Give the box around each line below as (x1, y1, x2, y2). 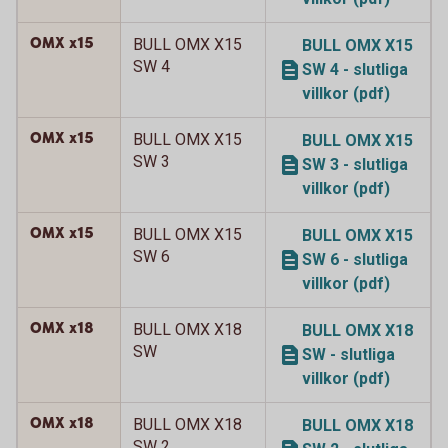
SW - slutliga (302, 345, 395, 364)
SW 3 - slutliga (302, 155, 408, 174)
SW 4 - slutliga (302, 60, 408, 79)
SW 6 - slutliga (302, 250, 408, 269)
